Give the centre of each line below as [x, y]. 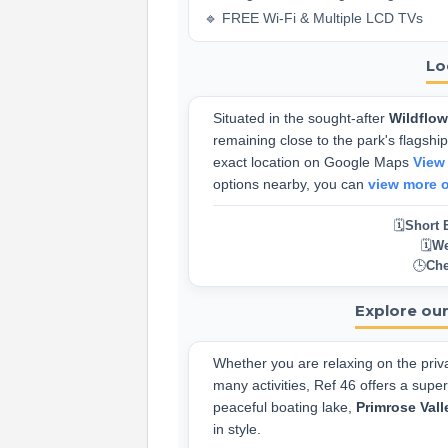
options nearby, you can [290, 184]
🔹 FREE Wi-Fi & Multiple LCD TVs [313, 18]
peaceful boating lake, [284, 407]
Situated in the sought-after [301, 118]
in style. [237, 429]
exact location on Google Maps [313, 162]
